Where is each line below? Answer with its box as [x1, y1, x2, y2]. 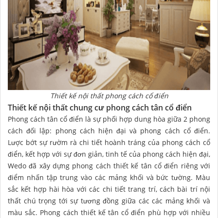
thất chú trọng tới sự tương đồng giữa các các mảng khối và [8, 196, 210, 205]
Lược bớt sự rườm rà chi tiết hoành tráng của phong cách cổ [8, 137, 210, 147]
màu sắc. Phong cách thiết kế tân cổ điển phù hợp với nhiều [8, 207, 210, 217]
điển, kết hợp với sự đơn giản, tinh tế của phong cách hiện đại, [8, 149, 210, 159]
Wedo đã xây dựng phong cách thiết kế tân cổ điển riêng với [8, 161, 210, 170]
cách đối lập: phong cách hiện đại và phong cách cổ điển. [8, 126, 210, 135]
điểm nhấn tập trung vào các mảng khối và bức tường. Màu [8, 172, 210, 182]
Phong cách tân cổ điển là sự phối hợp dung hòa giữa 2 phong [8, 114, 210, 124]
